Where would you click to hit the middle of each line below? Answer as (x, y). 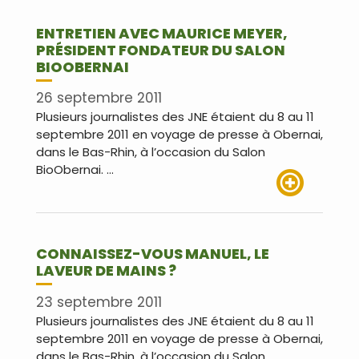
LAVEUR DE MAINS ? (106, 271)
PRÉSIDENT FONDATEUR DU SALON (161, 50)
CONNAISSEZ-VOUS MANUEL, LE (153, 254)
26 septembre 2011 (99, 98)
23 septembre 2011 (99, 302)
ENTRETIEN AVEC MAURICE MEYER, (162, 33)
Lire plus (300, 205)
